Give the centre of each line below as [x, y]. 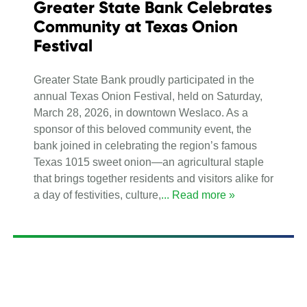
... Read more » [198, 195]
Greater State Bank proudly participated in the [144, 79]
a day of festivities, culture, [97, 195]
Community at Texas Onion [136, 26]
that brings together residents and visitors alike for [153, 178]
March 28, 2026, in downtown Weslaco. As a [141, 112]
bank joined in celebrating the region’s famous [145, 145]
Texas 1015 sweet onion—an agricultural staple [149, 162]
